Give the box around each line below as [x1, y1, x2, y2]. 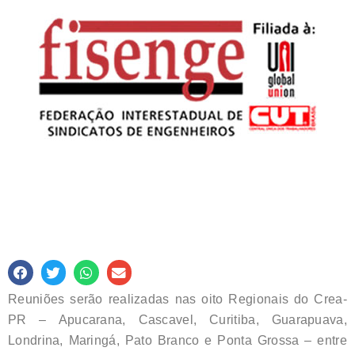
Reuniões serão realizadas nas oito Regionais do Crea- [8, 292, 347, 306]
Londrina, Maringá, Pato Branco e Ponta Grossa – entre [8, 333, 347, 347]
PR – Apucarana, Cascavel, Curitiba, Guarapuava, [8, 312, 347, 326]
